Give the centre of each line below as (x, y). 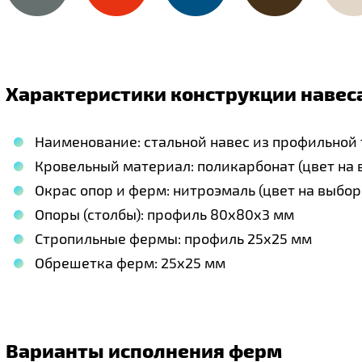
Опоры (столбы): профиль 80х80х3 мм (164, 214)
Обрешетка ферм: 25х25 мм (130, 263)
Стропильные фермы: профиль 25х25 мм (173, 238)
